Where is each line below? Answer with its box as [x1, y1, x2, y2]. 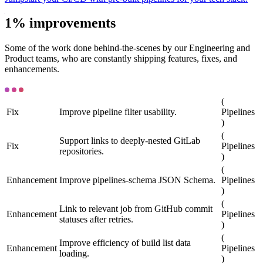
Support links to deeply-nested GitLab [59, 136, 200, 146]
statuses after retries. [59, 214, 133, 225]
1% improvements [5, 15, 116, 31]
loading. [59, 248, 89, 259]
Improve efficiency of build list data [59, 238, 191, 248]
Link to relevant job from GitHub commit [59, 204, 213, 214]
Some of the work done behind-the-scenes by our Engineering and [5, 43, 250, 53]
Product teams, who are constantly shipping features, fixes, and [5, 53, 237, 64]
